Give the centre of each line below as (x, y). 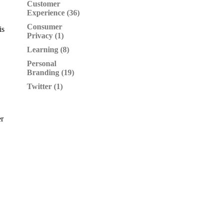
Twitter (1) (45, 86)
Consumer (45, 27)
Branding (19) (51, 72)
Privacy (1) (45, 36)
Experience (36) (53, 13)
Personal (42, 63)
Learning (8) (48, 50)
